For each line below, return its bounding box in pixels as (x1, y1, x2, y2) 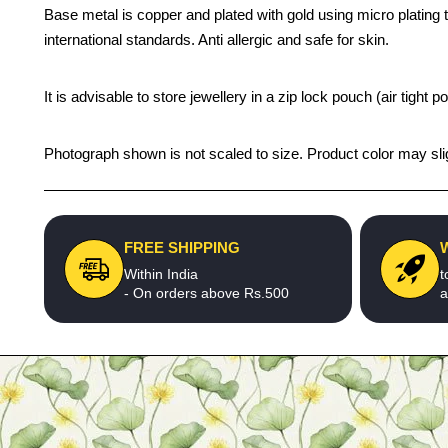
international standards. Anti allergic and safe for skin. (44, 31, 389, 48)
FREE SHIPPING (124, 239, 240, 256)
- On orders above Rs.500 (124, 285, 289, 301)
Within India (124, 266, 198, 282)
